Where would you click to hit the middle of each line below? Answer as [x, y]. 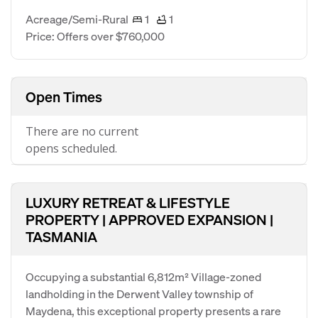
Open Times [64, 97]
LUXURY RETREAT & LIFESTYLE [128, 202]
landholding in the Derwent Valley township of [139, 294]
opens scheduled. [71, 148]
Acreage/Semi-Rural [77, 19]
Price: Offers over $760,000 [95, 36]
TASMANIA [61, 236]
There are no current [82, 131]
